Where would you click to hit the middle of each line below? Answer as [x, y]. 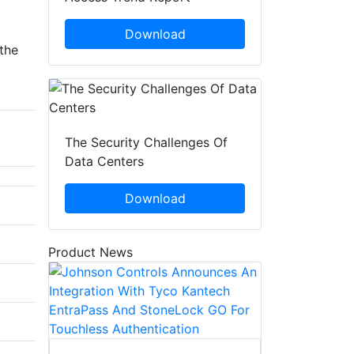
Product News [90, 252]
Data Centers [104, 162]
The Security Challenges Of [146, 143]
